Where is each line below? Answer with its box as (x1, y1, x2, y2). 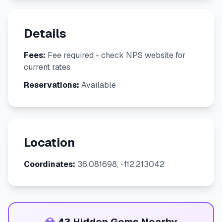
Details (24, 26, 66, 41)
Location (24, 135, 75, 150)
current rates (24, 62, 70, 72)
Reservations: (24, 80, 79, 90)
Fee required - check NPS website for (46, 50, 186, 60)
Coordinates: (24, 159, 75, 169)
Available (79, 80, 116, 90)
